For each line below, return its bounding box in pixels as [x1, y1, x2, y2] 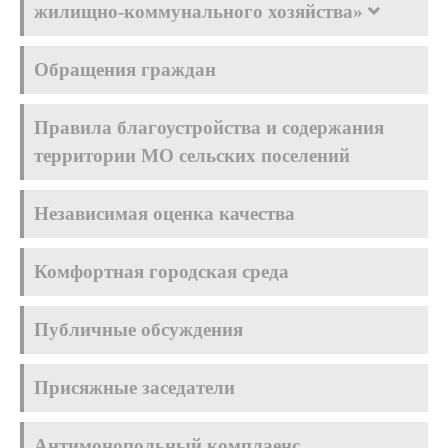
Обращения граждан [34, 59, 216, 80]
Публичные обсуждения [34, 319, 243, 340]
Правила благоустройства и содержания [34, 117, 384, 138]
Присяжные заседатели [34, 377, 235, 398]
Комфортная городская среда [34, 261, 289, 282]
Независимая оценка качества [34, 203, 295, 224]
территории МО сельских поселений [34, 145, 350, 166]
